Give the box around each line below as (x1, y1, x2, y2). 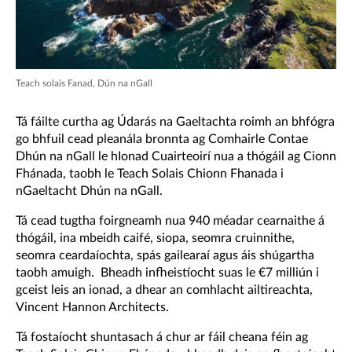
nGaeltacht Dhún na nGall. (16, 184, 163, 197)
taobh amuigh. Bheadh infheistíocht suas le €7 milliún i (16, 266, 319, 279)
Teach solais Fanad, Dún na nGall (16, 78, 152, 88)
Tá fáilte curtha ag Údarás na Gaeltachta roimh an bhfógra (16, 115, 335, 128)
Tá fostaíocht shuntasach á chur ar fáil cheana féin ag (16, 330, 308, 343)
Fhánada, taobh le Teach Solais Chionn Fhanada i (16, 167, 284, 180)
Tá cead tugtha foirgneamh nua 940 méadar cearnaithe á (16, 214, 324, 227)
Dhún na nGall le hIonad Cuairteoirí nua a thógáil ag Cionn (16, 149, 336, 163)
